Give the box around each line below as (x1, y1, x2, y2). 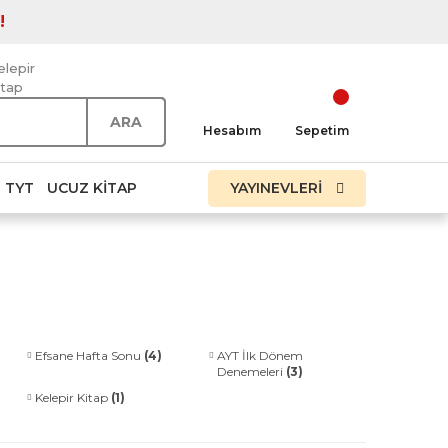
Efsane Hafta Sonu (35, 348, 144, 363)
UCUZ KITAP (47, 178, 137, 197)
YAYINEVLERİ (230, 178, 326, 197)
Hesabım (203, 123, 261, 138)
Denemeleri (217, 364, 286, 379)
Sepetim (295, 123, 349, 138)
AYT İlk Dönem (217, 348, 303, 363)
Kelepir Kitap (35, 390, 111, 405)
